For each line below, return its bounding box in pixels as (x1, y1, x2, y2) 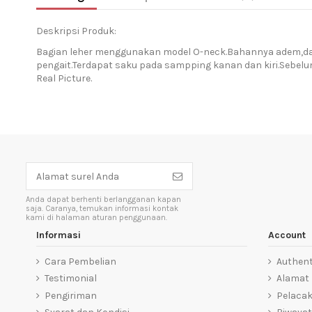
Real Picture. (36, 72, 92, 85)
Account (268, 229, 306, 242)
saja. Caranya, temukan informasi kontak (26, 204, 178, 214)
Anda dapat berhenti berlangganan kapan (26, 195, 181, 205)
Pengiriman (45, 289, 97, 302)
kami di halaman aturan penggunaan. (26, 213, 167, 223)
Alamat (276, 272, 310, 285)
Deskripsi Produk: (36, 25, 116, 38)
